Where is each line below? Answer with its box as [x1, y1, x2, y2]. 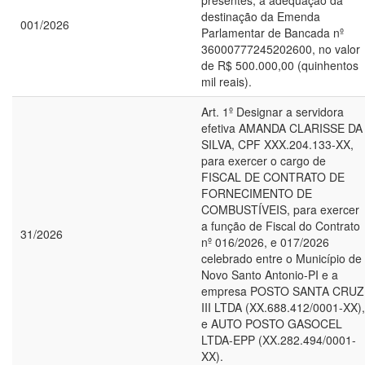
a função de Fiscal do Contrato [201, 218, 360, 234]
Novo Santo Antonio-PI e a [201, 266, 338, 283]
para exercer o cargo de [201, 152, 326, 169]
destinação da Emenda [201, 8, 320, 24]
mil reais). [201, 73, 252, 90]
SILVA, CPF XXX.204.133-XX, [201, 136, 354, 152]
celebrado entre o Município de [201, 250, 362, 266]
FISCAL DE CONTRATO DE [201, 169, 345, 185]
